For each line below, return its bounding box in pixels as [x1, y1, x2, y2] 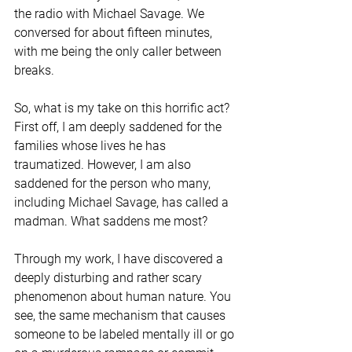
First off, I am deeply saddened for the [14, 119, 225, 135]
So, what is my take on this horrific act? [14, 101, 233, 116]
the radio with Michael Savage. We [14, 6, 207, 22]
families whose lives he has [14, 138, 169, 154]
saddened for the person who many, [14, 176, 214, 192]
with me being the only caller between [14, 44, 225, 60]
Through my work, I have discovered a [14, 251, 226, 267]
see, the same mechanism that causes [14, 308, 229, 324]
